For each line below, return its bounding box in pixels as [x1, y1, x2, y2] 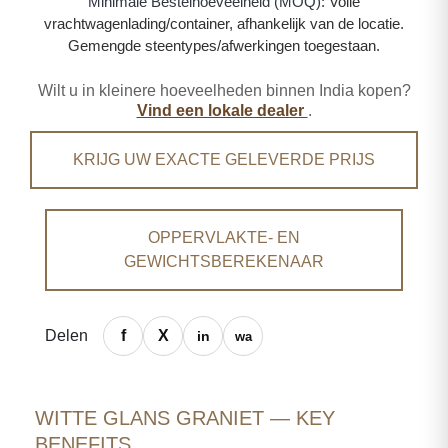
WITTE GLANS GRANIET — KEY [35, 407, 335, 429]
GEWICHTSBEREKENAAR [124, 253, 324, 270]
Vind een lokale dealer [136, 102, 308, 119]
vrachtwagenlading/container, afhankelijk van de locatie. [44, 15, 404, 32]
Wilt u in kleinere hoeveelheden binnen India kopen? [37, 82, 411, 99]
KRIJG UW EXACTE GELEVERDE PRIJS [73, 151, 375, 168]
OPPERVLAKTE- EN [148, 229, 300, 246]
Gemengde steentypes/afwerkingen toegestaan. [68, 37, 380, 54]
